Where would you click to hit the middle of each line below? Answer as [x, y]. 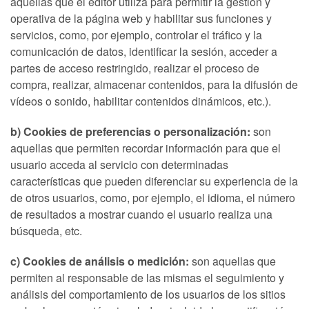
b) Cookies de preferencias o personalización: [130, 131]
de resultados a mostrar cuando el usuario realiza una [141, 214]
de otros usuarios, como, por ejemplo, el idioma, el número [153, 198]
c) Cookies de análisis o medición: [100, 261]
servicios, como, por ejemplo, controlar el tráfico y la [136, 35]
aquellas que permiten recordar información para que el [146, 148]
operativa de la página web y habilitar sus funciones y [141, 18]
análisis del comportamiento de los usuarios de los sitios [148, 294]
